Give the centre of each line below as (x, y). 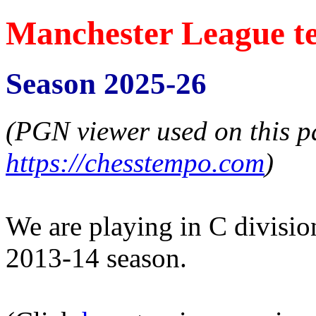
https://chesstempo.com (135, 162)
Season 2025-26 (106, 83)
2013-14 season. (96, 257)
